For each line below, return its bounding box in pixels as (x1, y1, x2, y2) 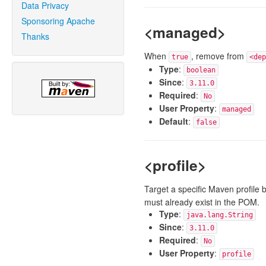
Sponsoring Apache (21, 15, 95, 27)
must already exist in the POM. (144, 196, 259, 208)
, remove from (191, 50, 246, 62)
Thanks (21, 30, 49, 42)
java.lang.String (186, 211, 253, 219)
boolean (186, 66, 216, 74)
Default (159, 115, 188, 127)
